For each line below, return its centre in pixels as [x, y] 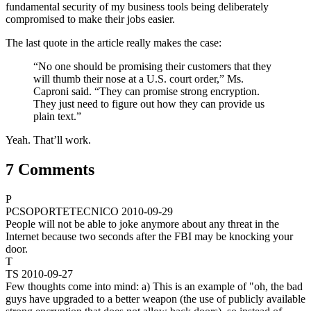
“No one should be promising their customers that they [152, 66]
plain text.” [57, 116]
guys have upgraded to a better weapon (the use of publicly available [155, 299]
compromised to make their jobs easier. [90, 19]
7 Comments [50, 169]
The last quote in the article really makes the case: [114, 42]
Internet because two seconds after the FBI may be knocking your [149, 236]
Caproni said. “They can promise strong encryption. [146, 91]
